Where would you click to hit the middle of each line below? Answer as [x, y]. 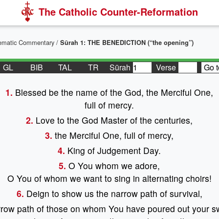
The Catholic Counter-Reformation [118, 11]
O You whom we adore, [113, 165]
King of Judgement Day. [113, 150]
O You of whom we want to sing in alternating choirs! [109, 178]
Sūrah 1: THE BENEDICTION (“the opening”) [127, 43]
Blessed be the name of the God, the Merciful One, [113, 92]
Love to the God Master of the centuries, [113, 120]
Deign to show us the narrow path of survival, [113, 193]
